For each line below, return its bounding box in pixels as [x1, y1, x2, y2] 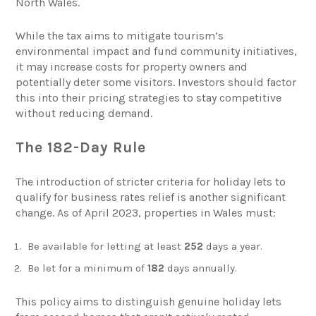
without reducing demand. [16, 107, 153, 121]
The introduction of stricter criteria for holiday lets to [16, 175, 286, 189]
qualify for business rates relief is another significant [16, 190, 286, 205]
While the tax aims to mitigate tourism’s [16, 29, 224, 43]
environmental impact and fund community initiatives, [16, 44, 298, 59]
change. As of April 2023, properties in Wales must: [16, 206, 276, 220]
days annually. [164, 262, 238, 275]
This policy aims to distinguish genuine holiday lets [16, 295, 282, 309]
